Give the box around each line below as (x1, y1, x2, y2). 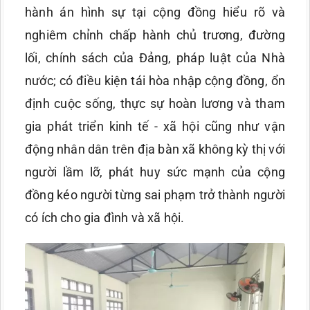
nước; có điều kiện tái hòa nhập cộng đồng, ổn (25, 73, 285, 89)
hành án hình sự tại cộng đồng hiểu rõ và (25, 5, 285, 20)
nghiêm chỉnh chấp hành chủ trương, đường (25, 28, 285, 43)
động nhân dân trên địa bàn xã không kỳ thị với (25, 142, 285, 157)
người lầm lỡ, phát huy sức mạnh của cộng (25, 165, 285, 180)
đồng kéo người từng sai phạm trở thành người (25, 188, 285, 203)
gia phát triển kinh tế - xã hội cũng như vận (25, 119, 285, 134)
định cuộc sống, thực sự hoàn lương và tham (25, 96, 285, 111)
